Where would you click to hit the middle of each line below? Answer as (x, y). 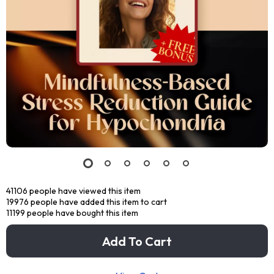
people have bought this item (82, 213)
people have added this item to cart (98, 202)
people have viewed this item (84, 191)
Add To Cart (137, 241)
